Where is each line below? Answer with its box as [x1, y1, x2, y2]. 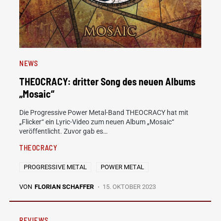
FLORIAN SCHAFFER [35, 183, 94, 190]
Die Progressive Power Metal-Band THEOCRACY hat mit [19, 109, 188, 116]
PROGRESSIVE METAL [24, 163, 87, 171]
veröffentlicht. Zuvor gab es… [19, 127, 108, 135]
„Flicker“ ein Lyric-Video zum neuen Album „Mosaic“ [19, 118, 174, 126]
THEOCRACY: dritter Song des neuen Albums [19, 75, 195, 87]
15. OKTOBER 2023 [103, 183, 156, 190]
